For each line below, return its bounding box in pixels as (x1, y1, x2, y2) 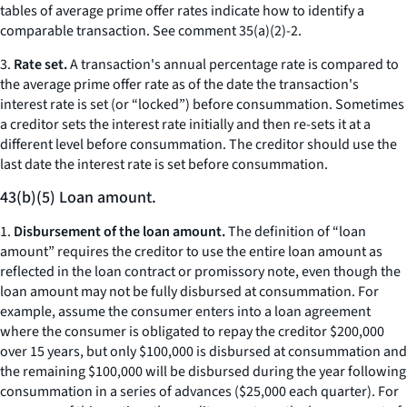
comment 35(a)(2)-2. (175, 21, 302, 41)
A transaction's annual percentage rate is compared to (67, 55, 399, 74)
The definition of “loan (225, 222, 366, 242)
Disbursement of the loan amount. (14, 222, 225, 242)
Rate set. (14, 55, 67, 74)
